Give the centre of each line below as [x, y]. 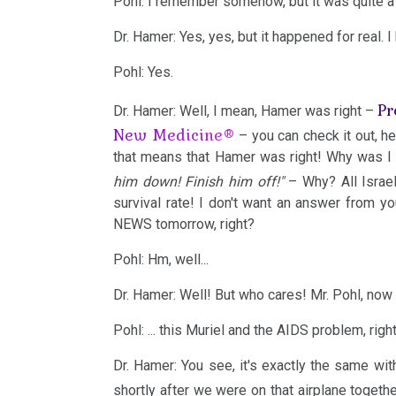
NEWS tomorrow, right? [184, 224]
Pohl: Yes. [143, 72]
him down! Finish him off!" [198, 182]
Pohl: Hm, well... [161, 259]
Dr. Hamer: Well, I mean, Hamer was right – [246, 111]
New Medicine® [174, 134]
